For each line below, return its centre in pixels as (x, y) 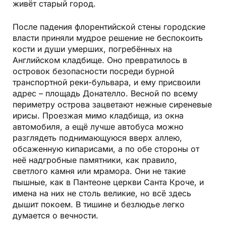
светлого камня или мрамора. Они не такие (99, 171)
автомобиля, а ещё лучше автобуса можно (98, 126)
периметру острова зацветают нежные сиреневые (112, 104)
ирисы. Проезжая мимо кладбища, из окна (98, 115)
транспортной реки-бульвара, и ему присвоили (106, 82)
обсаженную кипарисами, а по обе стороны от (106, 149)
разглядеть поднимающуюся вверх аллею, (97, 137)
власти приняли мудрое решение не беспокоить (108, 38)
